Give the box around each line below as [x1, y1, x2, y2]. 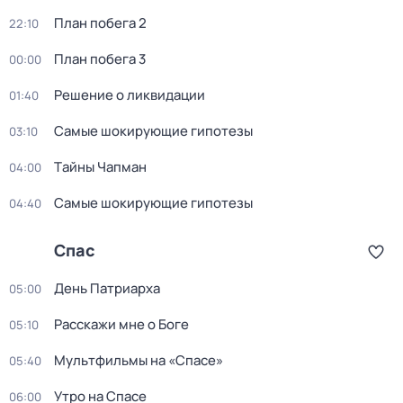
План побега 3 [54, 49, 146, 68]
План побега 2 [54, 13, 147, 32]
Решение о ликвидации [54, 85, 205, 104]
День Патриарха [54, 279, 160, 298]
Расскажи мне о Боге [54, 315, 189, 334]
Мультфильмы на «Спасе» [54, 351, 223, 370]
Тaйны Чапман [54, 157, 147, 176]
